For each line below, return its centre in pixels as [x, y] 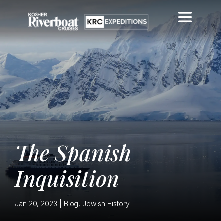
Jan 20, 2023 [36, 203]
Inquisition [67, 178]
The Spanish [73, 152]
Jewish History [106, 203]
